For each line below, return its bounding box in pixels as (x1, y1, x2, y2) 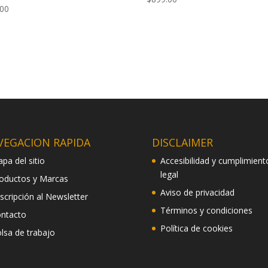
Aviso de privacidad (160, 187, 234, 199)
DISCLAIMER (151, 135, 213, 150)
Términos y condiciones (160, 205, 252, 217)
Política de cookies (160, 223, 233, 234)
